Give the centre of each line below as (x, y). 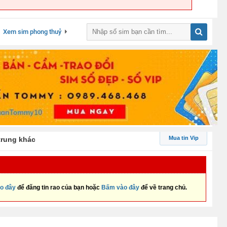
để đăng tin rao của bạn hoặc (59, 188)
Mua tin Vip (183, 138)
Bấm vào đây (120, 188)
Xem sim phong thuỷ (32, 32)
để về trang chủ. (163, 188)
